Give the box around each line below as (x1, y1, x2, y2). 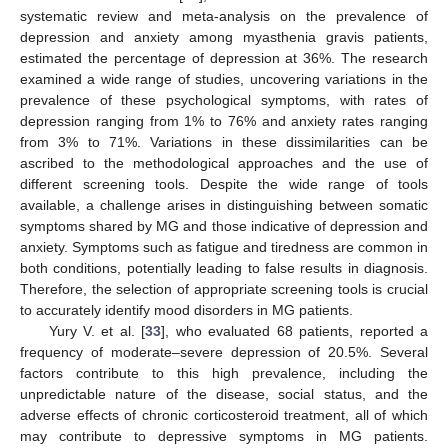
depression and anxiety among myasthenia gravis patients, (20, 28, 428, 45)
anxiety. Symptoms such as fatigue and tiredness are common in (20, 238, 428, 255)
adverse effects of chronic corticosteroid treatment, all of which (20, 406, 428, 423)
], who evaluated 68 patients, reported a (161, 322, 429, 339)
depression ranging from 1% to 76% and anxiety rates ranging (20, 112, 428, 129)
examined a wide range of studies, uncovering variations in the (20, 70, 428, 87)
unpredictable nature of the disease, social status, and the (20, 385, 428, 402)
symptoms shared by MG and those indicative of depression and (20, 217, 428, 234)
